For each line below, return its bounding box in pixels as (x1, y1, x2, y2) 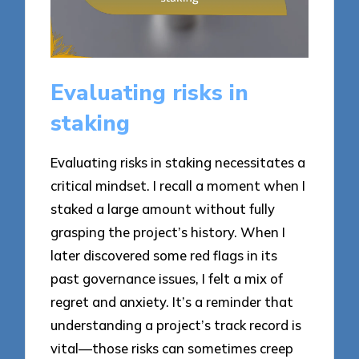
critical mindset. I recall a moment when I (50, 177, 306, 195)
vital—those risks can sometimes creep (50, 340, 294, 357)
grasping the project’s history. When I (50, 224, 286, 241)
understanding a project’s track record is (50, 317, 302, 334)
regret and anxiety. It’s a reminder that (50, 293, 294, 311)
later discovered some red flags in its (50, 247, 278, 264)
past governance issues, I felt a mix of (50, 270, 284, 288)
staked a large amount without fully (50, 200, 276, 218)
